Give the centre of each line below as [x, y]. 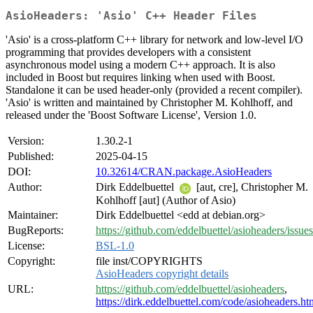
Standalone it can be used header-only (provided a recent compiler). [154, 90]
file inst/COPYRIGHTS [149, 261]
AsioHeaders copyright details [162, 274]
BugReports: [36, 231]
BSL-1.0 [115, 246]
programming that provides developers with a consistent [128, 52]
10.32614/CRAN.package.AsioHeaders [184, 172]
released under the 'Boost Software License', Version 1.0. [131, 115]
